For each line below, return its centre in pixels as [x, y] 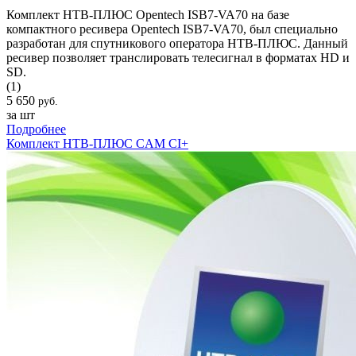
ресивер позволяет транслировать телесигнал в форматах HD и [178, 57]
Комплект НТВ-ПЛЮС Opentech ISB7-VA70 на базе [148, 14]
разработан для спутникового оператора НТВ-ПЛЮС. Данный [177, 43]
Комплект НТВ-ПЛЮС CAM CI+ [97, 143]
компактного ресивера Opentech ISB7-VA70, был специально [172, 29]
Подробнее [36, 129]
